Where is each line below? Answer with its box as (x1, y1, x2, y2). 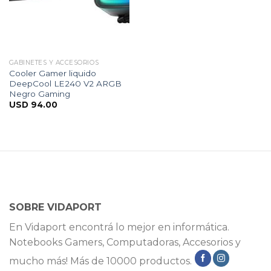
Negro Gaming (8, 89, 70, 99)
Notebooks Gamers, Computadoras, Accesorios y (9, 237, 241, 249)
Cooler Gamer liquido (8, 68, 96, 79)
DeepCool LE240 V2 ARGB (8, 79, 122, 89)
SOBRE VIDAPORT (9, 201, 102, 214)
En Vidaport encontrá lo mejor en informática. (9, 221, 229, 233)
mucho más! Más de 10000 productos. (9, 255, 194, 267)
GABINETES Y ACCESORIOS (8, 59, 99, 67)
